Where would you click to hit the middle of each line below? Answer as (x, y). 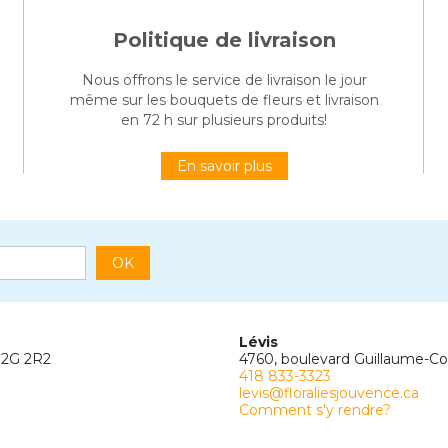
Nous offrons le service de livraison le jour (224, 80)
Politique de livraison (224, 40)
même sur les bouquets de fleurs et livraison (224, 100)
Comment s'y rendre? (315, 410)
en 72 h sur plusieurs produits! (224, 120)
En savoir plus (224, 166)
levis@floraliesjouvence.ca (329, 393)
